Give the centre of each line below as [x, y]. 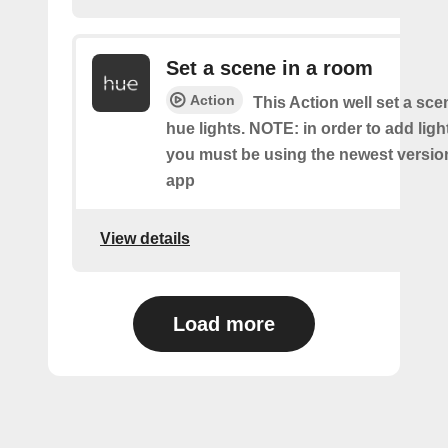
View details [145, 238]
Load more [224, 324]
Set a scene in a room [269, 68]
